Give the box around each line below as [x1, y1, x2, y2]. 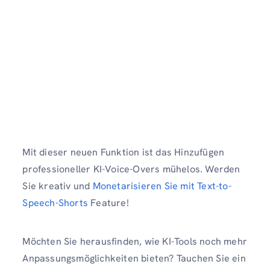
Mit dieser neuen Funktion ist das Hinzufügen [22, 146, 225, 159]
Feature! [88, 196, 131, 210]
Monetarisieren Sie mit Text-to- [92, 180, 231, 193]
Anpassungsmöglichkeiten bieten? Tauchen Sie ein [22, 251, 246, 265]
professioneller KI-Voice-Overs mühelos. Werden [22, 163, 240, 176]
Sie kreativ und [22, 180, 93, 193]
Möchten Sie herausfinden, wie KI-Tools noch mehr [22, 234, 247, 248]
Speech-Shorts [22, 196, 88, 210]
